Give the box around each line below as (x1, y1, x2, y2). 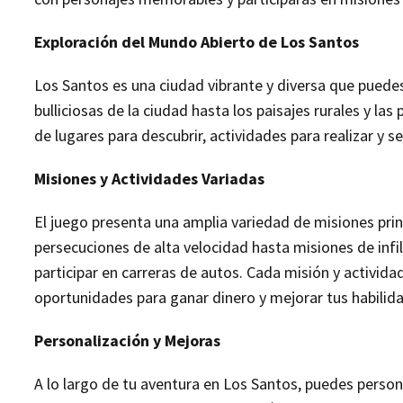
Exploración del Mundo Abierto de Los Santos (34, 31, 359, 52)
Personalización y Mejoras (34, 329, 220, 351)
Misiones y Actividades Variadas (34, 167, 264, 189)
